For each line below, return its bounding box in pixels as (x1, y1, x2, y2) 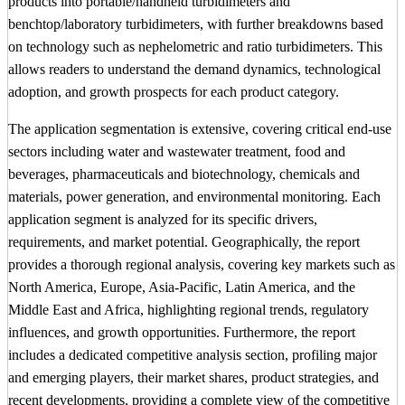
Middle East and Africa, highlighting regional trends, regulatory (8, 301, 369, 317)
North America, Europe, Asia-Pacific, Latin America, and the (8, 278, 355, 295)
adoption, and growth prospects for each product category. (8, 83, 339, 99)
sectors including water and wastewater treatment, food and (8, 143, 345, 159)
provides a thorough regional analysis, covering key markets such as (8, 256, 395, 272)
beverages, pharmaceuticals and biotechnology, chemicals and (8, 165, 360, 182)
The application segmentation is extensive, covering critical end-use (8, 120, 391, 137)
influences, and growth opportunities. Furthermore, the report (8, 324, 355, 340)
